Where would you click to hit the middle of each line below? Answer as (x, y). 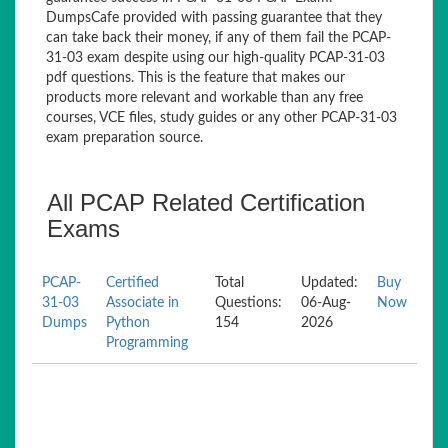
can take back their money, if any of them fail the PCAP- (218, 38)
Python (128, 323)
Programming (147, 343)
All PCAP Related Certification (206, 202)
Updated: (329, 283)
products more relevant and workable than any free (204, 98)
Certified (132, 283)
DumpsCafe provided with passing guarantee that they (214, 18)
